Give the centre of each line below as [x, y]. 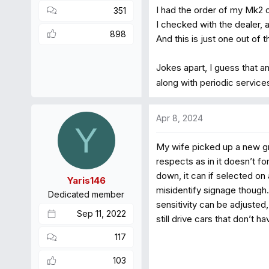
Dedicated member [86, 194]
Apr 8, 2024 [180, 118]
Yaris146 [86, 180]
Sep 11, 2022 [101, 213]
